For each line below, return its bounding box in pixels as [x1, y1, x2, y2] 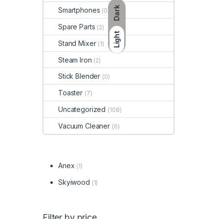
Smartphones [58, 6, 100, 15]
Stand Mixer [58, 39, 96, 47]
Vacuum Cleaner [58, 121, 110, 130]
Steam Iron [58, 55, 92, 64]
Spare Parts [58, 22, 95, 31]
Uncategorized [58, 105, 106, 113]
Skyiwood [58, 178, 90, 187]
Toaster [58, 88, 83, 97]
